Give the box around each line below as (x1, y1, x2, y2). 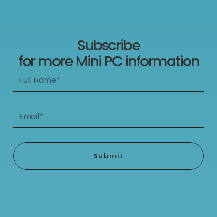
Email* (12, 104, 36, 116)
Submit (93, 151, 124, 161)
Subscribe (77, 35, 140, 56)
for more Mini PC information (18, 51, 199, 72)
